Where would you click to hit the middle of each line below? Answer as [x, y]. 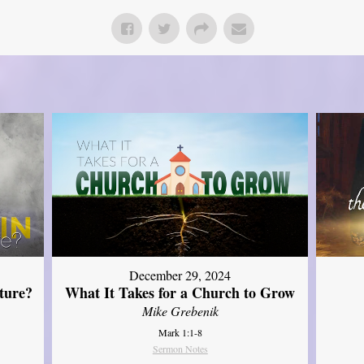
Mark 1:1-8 [180, 333]
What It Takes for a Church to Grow [180, 293]
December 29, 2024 [180, 275]
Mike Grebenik [180, 311]
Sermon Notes [180, 349]
